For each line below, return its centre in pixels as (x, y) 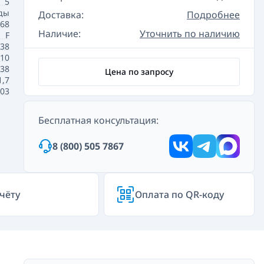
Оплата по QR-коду (179, 194)
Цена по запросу (139, 72)
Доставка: (61, 15)
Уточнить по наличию (190, 34)
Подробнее (213, 15)
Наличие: (60, 34)
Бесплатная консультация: (98, 120)
